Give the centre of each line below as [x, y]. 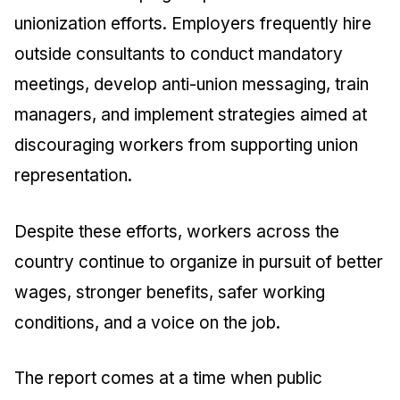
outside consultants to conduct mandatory [179, 54]
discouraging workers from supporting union [186, 145]
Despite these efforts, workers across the [177, 231]
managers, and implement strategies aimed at [191, 115]
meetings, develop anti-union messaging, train [192, 84]
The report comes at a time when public [168, 378]
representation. [73, 175]
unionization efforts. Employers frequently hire [193, 24]
